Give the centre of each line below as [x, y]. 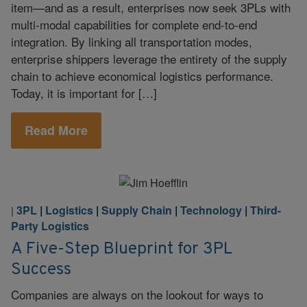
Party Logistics [50, 226]
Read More [56, 130]
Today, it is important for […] [84, 93]
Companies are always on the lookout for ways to [137, 294]
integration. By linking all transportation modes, [132, 41]
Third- [266, 210]
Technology [211, 210]
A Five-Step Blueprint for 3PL [122, 249]
